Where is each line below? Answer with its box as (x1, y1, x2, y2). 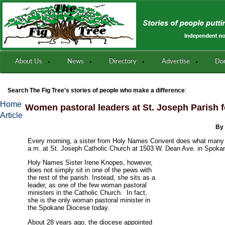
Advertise (162, 58, 190, 65)
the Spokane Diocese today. (28, 204, 110, 212)
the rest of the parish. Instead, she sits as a (28, 174, 156, 182)
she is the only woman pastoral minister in (28, 196, 151, 204)
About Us (15, 58, 42, 65)
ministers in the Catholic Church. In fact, (28, 189, 148, 197)
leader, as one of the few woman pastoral (28, 181, 147, 189)
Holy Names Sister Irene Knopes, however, (28, 159, 153, 167)
